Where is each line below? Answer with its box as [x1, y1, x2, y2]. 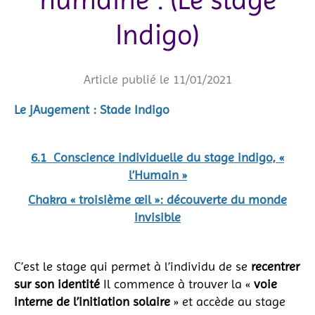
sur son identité [14, 276, 100, 291]
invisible [134, 209, 181, 224]
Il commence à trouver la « [100, 276, 250, 291]
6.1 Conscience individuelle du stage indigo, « [31, 149, 284, 165]
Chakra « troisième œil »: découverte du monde [28, 191, 287, 207]
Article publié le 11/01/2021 [83, 71, 232, 86]
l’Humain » [128, 167, 187, 182]
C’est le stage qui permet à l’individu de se [14, 258, 251, 274]
